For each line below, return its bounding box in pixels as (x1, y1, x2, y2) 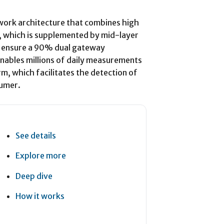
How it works (15, 191, 64, 201)
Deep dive (15, 170, 52, 181)
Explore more (15, 150, 66, 161)
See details (15, 130, 56, 140)
